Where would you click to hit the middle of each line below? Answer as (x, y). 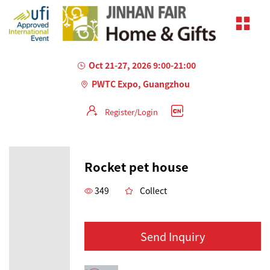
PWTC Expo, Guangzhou (141, 83)
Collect (153, 190)
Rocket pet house (137, 166)
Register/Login (131, 111)
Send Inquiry (173, 236)
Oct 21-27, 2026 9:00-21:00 (142, 65)
